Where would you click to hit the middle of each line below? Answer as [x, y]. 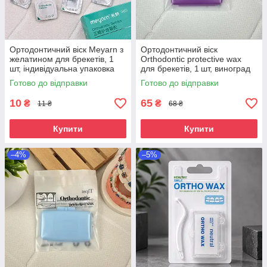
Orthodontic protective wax [191, 59]
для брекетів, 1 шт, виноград [195, 69]
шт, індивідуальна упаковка [62, 69]
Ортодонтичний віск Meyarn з [66, 50]
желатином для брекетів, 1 [62, 59]
